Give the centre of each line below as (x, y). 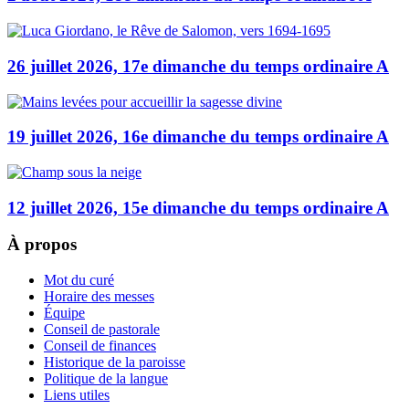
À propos (42, 245)
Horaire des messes (99, 297)
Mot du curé (79, 280)
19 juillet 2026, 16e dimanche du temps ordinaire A (198, 137)
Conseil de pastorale (102, 330)
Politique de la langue (106, 379)
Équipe (64, 313)
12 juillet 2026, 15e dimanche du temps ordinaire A (198, 207)
